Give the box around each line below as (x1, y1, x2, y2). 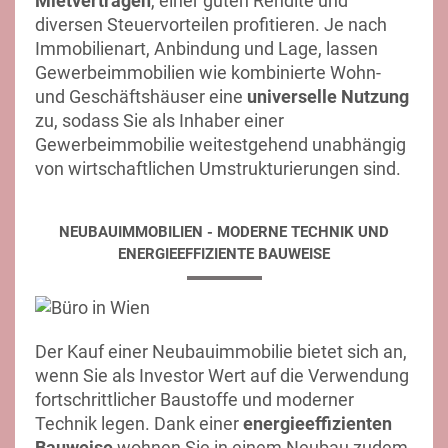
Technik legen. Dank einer (35, 413, 243, 435)
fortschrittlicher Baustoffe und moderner (35, 389, 354, 411)
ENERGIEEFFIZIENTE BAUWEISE (118, 245, 330, 263)
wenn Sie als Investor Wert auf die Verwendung (35, 365, 409, 387)
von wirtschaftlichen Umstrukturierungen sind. (35, 158, 401, 179)
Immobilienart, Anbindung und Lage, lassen (35, 38, 378, 59)
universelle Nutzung (247, 86, 409, 107)
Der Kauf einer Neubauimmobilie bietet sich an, (35, 341, 407, 363)
